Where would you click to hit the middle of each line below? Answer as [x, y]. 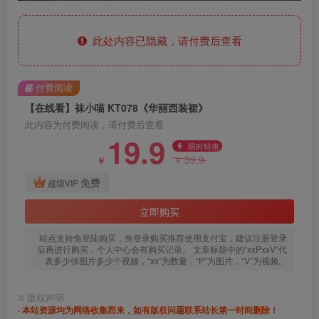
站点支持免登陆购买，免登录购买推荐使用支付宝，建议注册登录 [163, 237]
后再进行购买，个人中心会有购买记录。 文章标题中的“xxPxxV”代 [162, 249]
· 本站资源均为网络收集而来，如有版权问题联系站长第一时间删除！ [148, 309]
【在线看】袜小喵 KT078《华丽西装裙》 [116, 107]
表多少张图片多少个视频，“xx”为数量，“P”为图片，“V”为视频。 [166, 260]
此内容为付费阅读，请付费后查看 [94, 124]
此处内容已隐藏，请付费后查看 [164, 40]
